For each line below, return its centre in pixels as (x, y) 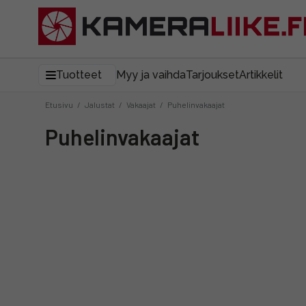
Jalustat (100, 105)
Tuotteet (79, 75)
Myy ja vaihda (151, 75)
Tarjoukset (212, 75)
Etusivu (59, 105)
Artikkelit (261, 75)
